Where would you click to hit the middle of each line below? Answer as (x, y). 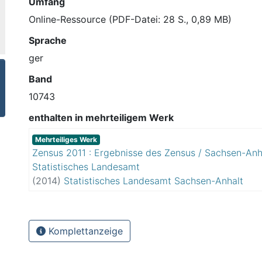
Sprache (48, 40)
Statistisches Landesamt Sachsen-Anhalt (154, 180)
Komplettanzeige (84, 231)
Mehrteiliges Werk (66, 139)
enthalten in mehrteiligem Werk (101, 117)
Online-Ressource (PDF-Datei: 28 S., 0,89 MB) (130, 19)
